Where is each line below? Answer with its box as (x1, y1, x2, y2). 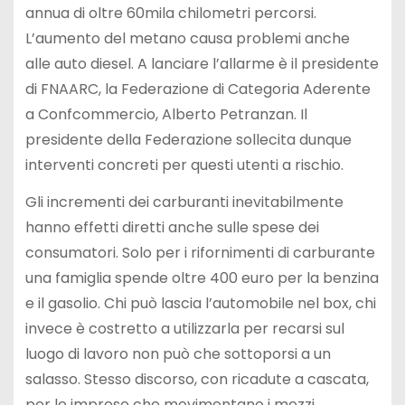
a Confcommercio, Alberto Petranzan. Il (24, 104, 307, 126)
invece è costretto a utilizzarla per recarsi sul (24, 318, 344, 340)
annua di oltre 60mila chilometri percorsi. (24, 3, 316, 24)
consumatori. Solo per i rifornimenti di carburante (24, 242, 375, 264)
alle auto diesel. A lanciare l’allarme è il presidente (24, 53, 379, 75)
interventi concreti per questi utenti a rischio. (24, 155, 344, 176)
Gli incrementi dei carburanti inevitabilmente (24, 192, 344, 213)
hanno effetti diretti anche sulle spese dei (24, 217, 319, 239)
